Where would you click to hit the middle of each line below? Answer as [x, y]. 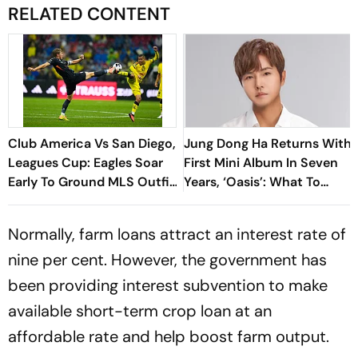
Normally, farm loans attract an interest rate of [177, 235]
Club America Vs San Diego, [92, 144]
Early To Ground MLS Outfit [91, 182]
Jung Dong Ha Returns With [268, 144]
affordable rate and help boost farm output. [169, 337]
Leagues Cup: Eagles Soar [86, 163]
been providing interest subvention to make [168, 286]
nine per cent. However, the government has [167, 260]
